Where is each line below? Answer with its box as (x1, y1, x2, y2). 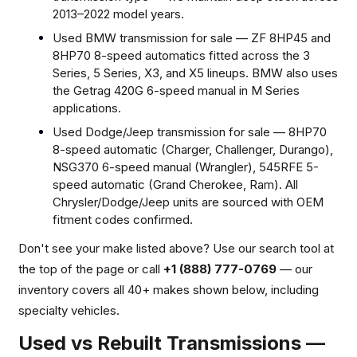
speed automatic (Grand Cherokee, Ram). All (53, 176, 298, 192)
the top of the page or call (18, 261, 163, 277)
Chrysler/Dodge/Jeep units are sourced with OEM (53, 194, 324, 210)
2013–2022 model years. (53, 6, 184, 22)
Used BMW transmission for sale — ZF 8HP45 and (53, 29, 331, 45)
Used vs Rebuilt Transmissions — (18, 331, 325, 355)
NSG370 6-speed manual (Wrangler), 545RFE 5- (53, 159, 319, 175)
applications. (53, 100, 121, 116)
